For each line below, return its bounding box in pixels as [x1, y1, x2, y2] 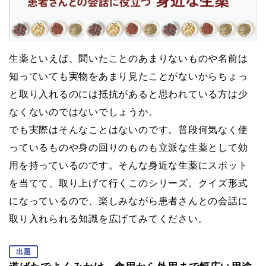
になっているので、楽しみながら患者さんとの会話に [9, 195, 248, 206]
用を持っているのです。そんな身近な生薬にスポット [9, 160, 248, 170]
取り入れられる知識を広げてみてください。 [9, 213, 208, 224]
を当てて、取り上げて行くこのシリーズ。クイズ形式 [9, 178, 248, 188]
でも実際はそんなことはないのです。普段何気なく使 [9, 124, 248, 135]
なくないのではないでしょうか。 [9, 106, 159, 117]
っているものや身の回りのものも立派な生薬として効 [9, 142, 248, 153]
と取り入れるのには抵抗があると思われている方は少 [9, 88, 248, 99]
